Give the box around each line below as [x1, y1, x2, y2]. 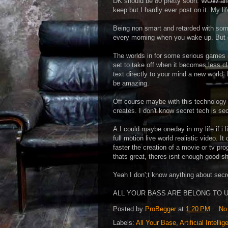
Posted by [113, 205, 145, 213]
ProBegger [145, 205, 176, 213]
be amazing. [113, 79, 149, 87]
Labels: [113, 219, 136, 226]
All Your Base [136, 219, 176, 226]
